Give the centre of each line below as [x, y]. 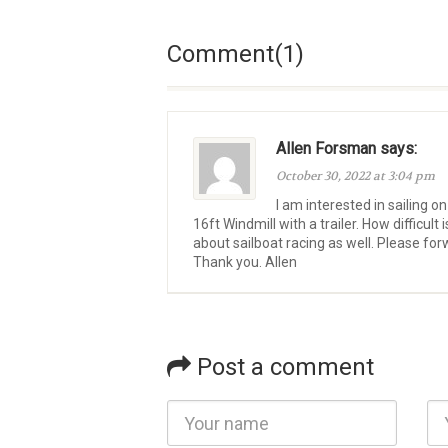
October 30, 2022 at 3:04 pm [355, 176]
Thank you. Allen [245, 262]
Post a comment [282, 367]
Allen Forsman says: [346, 148]
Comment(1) [235, 54]
